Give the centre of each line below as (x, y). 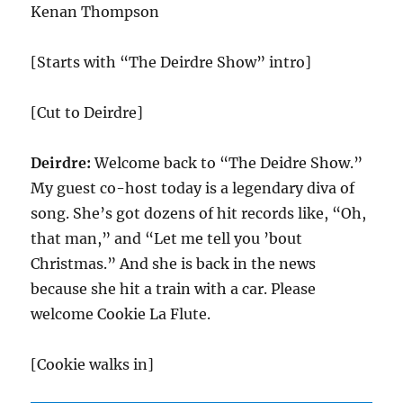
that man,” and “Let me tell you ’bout (167, 238)
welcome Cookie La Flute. (121, 314)
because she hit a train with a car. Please (174, 289)
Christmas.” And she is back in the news (174, 264)
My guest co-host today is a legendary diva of (193, 188)
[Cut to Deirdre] (87, 112)
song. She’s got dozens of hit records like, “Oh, (199, 213)
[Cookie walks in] (93, 364)
